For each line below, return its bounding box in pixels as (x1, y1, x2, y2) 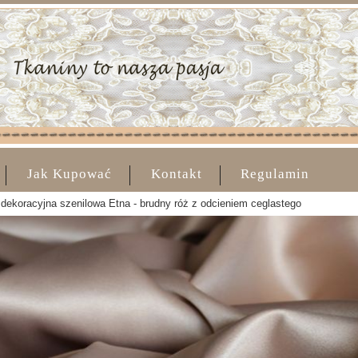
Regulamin (241, 166, 310, 181)
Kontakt (150, 166, 202, 181)
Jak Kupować (27, 166, 113, 181)
